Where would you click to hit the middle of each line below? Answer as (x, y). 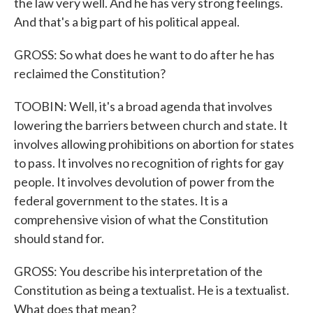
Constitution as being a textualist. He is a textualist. (152, 290)
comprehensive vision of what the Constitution (141, 219)
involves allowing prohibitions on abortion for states (154, 144)
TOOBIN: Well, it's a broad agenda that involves (143, 106)
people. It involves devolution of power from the (144, 182)
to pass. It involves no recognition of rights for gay (149, 163)
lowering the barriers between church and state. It (151, 125)
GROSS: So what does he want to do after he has (144, 54)
